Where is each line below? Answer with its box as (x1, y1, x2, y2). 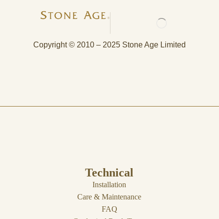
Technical (85, 166, 134, 179)
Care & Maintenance (77, 193, 142, 201)
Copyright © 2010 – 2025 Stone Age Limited (33, 41, 186, 49)
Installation (92, 180, 127, 189)
